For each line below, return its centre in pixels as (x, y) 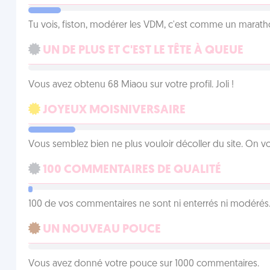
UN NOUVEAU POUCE (100, 230)
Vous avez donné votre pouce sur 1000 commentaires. (143, 264)
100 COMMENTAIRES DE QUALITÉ (130, 170)
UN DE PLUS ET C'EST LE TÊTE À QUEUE (142, 51)
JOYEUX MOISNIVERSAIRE (113, 110)
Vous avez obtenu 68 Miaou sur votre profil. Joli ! (131, 85)
